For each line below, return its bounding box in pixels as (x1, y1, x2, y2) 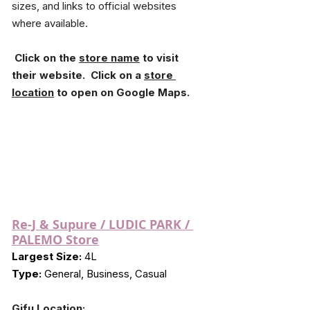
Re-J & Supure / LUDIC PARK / (12, 216, 193, 234)
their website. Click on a (12, 68, 144, 82)
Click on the (15, 51, 79, 64)
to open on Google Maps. (54, 85, 190, 99)
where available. (12, 16, 88, 30)
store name (79, 51, 140, 64)
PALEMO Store (12, 231, 99, 249)
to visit (140, 51, 181, 64)
